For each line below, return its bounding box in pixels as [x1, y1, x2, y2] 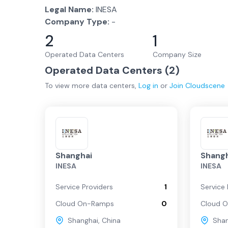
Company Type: [45, 16, 109, 27]
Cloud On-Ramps [55, 199, 114, 208]
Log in [138, 81, 158, 90]
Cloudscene [185, 81, 225, 90]
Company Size [153, 50, 202, 59]
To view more [45, 81, 92, 90]
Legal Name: [45, 4, 94, 15]
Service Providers [55, 182, 113, 191]
